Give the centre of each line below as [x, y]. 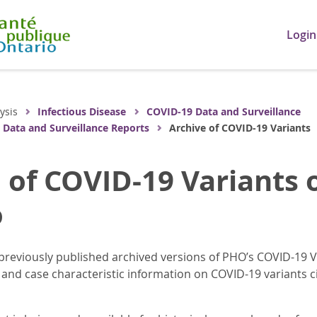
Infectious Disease [82, 111]
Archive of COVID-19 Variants [240, 128]
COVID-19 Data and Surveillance [223, 111]
